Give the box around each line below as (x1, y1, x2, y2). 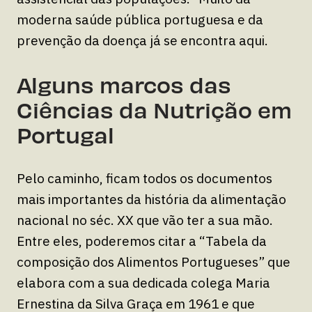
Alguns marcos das (17, 70, 231, 97)
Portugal (17, 120, 114, 148)
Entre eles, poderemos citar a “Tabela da (17, 232, 267, 249)
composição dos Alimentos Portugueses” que (17, 253, 290, 270)
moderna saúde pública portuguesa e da (17, 10, 263, 28)
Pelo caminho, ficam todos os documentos (17, 169, 272, 187)
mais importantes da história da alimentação (17, 190, 286, 208)
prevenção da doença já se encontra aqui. (17, 31, 268, 49)
